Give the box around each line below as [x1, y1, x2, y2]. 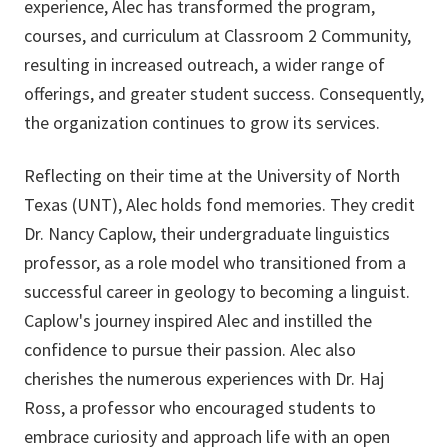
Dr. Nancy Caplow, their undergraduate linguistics [24, 222, 390, 246]
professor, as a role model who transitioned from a [24, 251, 406, 275]
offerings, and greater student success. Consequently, [24, 82, 424, 106]
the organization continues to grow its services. [24, 111, 380, 135]
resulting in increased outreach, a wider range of [24, 53, 385, 77]
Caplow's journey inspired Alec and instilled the [24, 309, 372, 333]
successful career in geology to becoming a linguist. [24, 280, 410, 304]
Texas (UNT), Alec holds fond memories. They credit [24, 193, 415, 217]
